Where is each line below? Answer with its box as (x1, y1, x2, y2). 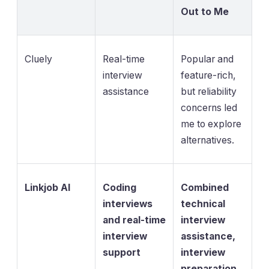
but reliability (181, 85, 237, 97)
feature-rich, (181, 69, 236, 81)
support (103, 246, 141, 258)
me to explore (181, 118, 241, 130)
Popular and (181, 53, 234, 65)
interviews (103, 198, 153, 210)
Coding (103, 181, 136, 193)
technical (181, 198, 225, 210)
